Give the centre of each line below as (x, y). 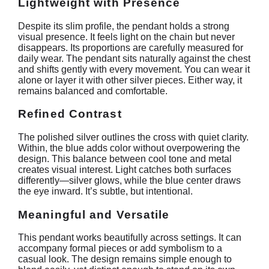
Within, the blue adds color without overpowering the (129, 148)
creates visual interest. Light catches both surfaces (125, 170)
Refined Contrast (70, 114)
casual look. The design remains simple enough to (125, 259)
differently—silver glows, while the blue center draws (129, 181)
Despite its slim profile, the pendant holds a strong (124, 26)
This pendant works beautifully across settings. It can (130, 238)
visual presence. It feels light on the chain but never (126, 37)
